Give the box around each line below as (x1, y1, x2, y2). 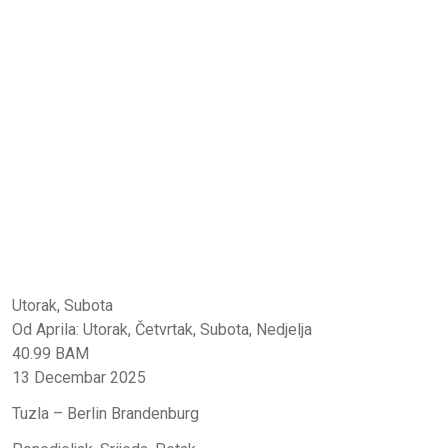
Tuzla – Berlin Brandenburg (12, 403, 199, 423)
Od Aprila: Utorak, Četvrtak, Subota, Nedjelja (12, 319, 312, 339)
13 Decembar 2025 (12, 367, 146, 387)
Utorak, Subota (12, 295, 113, 315)
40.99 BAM (12, 343, 89, 363)
